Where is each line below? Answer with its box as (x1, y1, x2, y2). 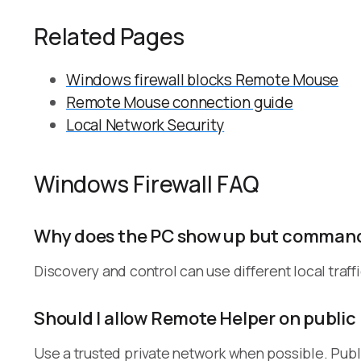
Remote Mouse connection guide (66, 91, 293, 113)
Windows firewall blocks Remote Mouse (66, 68, 339, 90)
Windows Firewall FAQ (34, 168, 259, 199)
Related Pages (34, 20, 185, 52)
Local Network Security (66, 114, 225, 135)
